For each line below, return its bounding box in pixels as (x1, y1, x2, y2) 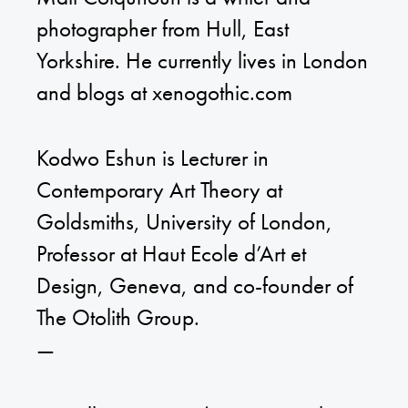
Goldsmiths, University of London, (36, 207, 332, 238)
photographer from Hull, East (36, 13, 289, 44)
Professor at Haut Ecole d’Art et (36, 239, 306, 270)
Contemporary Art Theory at (36, 175, 282, 206)
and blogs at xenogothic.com (36, 76, 292, 107)
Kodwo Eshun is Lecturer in (36, 143, 269, 174)
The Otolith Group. (36, 302, 199, 333)
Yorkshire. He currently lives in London (36, 45, 368, 76)
